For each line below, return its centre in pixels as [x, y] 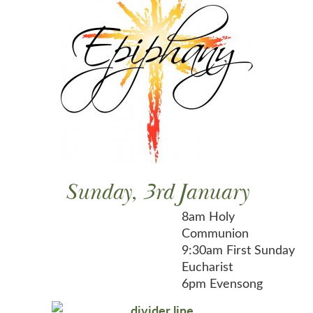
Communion [215, 233]
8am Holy [208, 216]
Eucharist [207, 267]
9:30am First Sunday [238, 250]
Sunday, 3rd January [156, 193]
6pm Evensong [222, 283]
